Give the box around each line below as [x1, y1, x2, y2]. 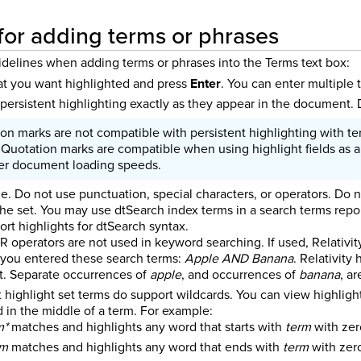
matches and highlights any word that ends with [7, 337, 283, 356]
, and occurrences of [180, 265, 299, 284]
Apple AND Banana [184, 249, 293, 268]
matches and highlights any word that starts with [7, 317, 285, 337]
